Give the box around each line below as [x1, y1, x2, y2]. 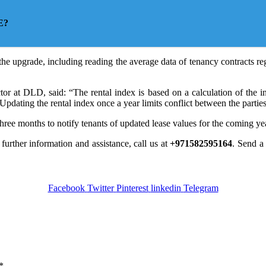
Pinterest [116, 182, 148, 193]
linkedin [150, 182, 181, 193]
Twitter [87, 182, 114, 193]
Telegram [183, 182, 218, 193]
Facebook [47, 182, 85, 193]
